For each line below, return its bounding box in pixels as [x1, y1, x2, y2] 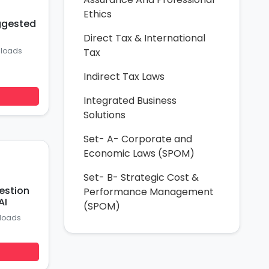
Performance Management [83, 185, 214, 199]
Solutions [83, 108, 125, 122]
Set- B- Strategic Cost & [83, 171, 199, 184]
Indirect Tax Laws [83, 70, 165, 83]
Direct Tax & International [83, 31, 205, 45]
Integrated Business [83, 94, 177, 107]
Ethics [83, 7, 112, 21]
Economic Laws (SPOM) [83, 147, 195, 160]
